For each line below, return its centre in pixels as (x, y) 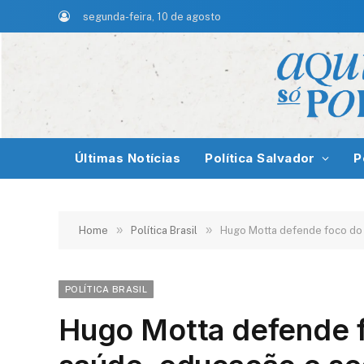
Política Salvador (260, 158)
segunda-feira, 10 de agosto (152, 16)
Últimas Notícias (128, 158)
